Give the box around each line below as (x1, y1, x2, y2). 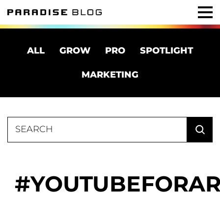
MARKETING (82, 69, 138, 80)
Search (7, 116, 32, 125)
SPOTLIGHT (140, 45, 193, 56)
